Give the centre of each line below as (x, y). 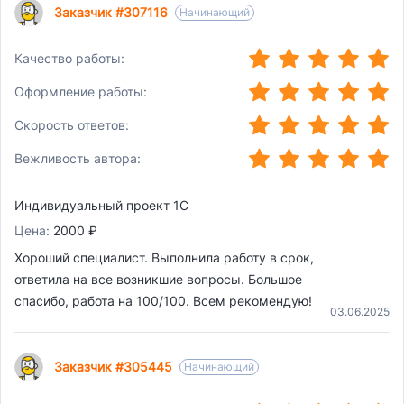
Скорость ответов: (72, 124)
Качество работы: (69, 58)
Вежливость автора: (78, 158)
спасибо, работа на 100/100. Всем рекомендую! (163, 301)
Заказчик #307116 (111, 13)
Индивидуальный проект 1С (101, 206)
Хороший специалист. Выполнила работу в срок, (164, 258)
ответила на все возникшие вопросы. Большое (158, 280)
